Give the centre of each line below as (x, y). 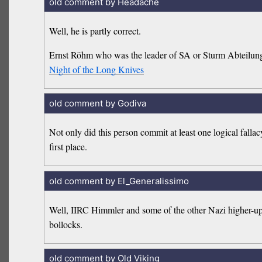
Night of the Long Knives (97, 69)
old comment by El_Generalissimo (119, 181)
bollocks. (66, 224)
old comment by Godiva (97, 104)
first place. (68, 147)
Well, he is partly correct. (95, 30)
